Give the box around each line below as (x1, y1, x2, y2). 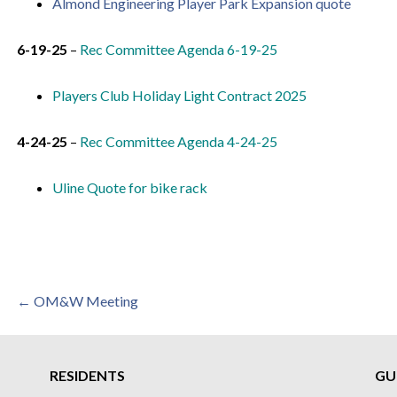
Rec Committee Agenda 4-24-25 (79, 133, 277, 150)
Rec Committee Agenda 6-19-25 (79, 41, 277, 58)
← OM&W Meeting (16, 292, 138, 309)
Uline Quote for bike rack (51, 179, 207, 196)
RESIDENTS (49, 367, 125, 385)
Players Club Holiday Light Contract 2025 (51, 87, 307, 104)
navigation (15, 329, 151, 363)
